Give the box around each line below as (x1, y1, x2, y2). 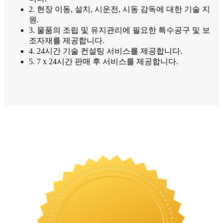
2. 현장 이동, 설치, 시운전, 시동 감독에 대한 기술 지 (29, 5, 210, 14)
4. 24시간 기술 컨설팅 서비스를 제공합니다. (29, 47, 182, 56)
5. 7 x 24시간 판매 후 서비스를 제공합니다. (29, 57, 178, 66)
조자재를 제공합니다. (29, 36, 105, 45)
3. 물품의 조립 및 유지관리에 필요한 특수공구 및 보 (29, 26, 210, 35)
